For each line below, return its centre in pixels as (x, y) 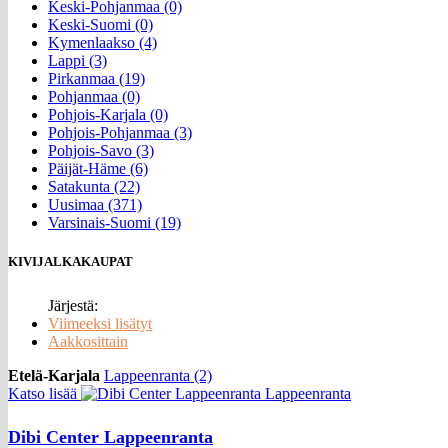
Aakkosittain (88, 342)
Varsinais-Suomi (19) (114, 222)
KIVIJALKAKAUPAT (70, 262)
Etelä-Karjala (54, 376)
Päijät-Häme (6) (98, 168)
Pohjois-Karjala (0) (108, 114)
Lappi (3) (77, 60)
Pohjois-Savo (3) (101, 150)
